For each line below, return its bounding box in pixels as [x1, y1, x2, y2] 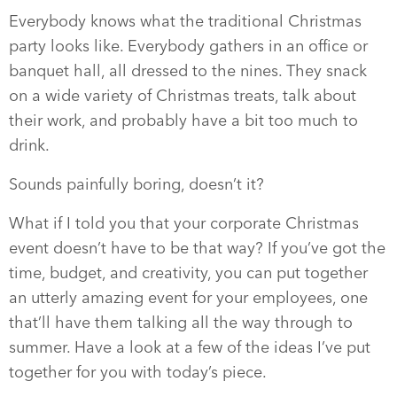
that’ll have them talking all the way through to [9, 313, 353, 332]
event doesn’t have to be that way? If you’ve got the [9, 238, 385, 258]
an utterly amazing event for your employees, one [9, 288, 368, 307]
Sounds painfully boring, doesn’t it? [9, 175, 264, 194]
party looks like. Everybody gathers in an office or [9, 36, 368, 56]
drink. [9, 136, 50, 155]
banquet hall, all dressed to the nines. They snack [9, 61, 367, 81]
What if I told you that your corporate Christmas [9, 214, 359, 233]
